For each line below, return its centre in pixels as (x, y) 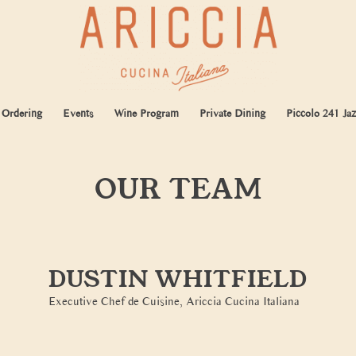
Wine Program (147, 113)
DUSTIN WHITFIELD (178, 278)
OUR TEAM (178, 188)
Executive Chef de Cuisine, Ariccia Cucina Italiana (174, 301)
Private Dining (233, 113)
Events (78, 113)
